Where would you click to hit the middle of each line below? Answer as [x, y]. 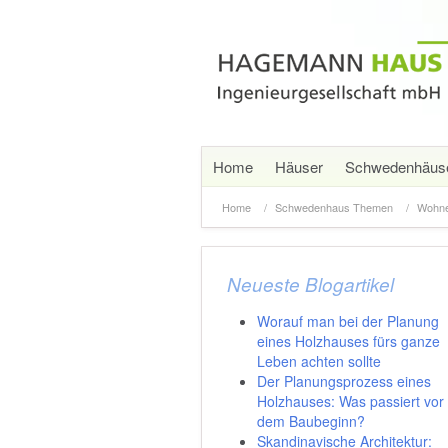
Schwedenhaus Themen [334, 207]
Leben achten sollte [319, 361]
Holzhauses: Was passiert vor [350, 401]
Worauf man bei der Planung [348, 321]
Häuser [299, 166]
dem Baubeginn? [311, 421]
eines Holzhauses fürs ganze [348, 341]
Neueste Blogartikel [310, 284]
